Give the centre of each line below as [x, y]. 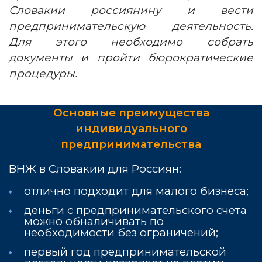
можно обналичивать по [94, 221]
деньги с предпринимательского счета [135, 210]
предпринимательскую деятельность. [131, 26]
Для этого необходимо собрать [131, 42]
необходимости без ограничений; [121, 232]
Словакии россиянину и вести [131, 10]
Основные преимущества [131, 113]
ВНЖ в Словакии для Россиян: [95, 169]
